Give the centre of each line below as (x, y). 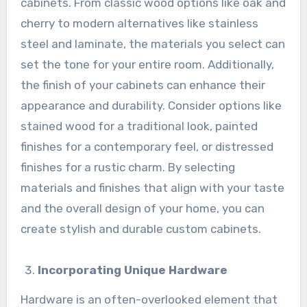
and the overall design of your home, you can (142, 208)
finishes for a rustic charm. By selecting (127, 167)
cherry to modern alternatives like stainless (139, 23)
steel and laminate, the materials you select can (152, 44)
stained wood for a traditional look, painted (139, 126)
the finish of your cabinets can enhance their (143, 85)
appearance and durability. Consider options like (151, 105)
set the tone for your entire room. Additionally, (147, 64)
